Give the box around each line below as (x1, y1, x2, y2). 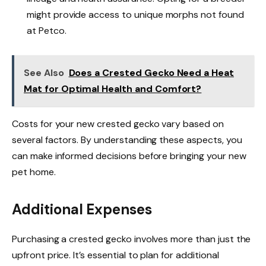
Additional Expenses (12, 200, 153, 219)
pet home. (12, 165, 56, 178)
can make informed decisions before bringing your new (12, 149, 246, 162)
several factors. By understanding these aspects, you (12, 133, 242, 146)
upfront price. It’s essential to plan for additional (12, 249, 219, 262)
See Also (24, 66, 64, 79)
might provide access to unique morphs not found (27, 8, 244, 21)
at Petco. (27, 24, 66, 37)
